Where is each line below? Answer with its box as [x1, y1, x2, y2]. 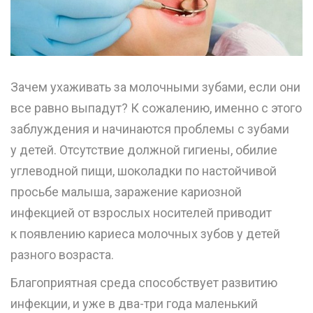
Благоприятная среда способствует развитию [10, 275, 277, 291]
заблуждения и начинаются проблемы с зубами [10, 122, 289, 137]
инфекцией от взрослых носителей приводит [10, 205, 272, 221]
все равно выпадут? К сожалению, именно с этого [10, 101, 302, 116]
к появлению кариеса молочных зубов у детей [10, 226, 280, 242]
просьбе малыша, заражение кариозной [10, 184, 242, 200]
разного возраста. [10, 247, 114, 263]
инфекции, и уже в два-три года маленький [10, 296, 258, 312]
